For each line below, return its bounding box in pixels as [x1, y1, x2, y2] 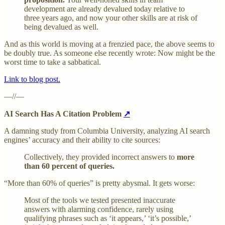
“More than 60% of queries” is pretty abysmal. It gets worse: [4, 179, 195, 188]
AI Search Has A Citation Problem [4, 109, 124, 119]
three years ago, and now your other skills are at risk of [24, 14, 197, 23]
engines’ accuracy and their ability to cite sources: [4, 136, 160, 145]
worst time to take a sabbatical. [4, 58, 101, 67]
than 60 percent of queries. [24, 162, 115, 171]
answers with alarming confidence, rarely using [24, 205, 173, 214]
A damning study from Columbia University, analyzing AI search [4, 127, 210, 136]
